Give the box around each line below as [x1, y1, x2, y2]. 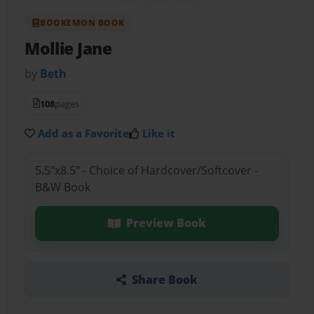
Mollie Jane [25, 37, 112, 60]
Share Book [131, 271, 198, 287]
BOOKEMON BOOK [40, 16, 125, 29]
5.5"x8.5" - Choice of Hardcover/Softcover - [34, 163, 258, 179]
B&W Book [34, 179, 90, 196]
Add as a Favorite [38, 125, 130, 140]
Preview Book [125, 215, 206, 231]
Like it [142, 125, 176, 140]
